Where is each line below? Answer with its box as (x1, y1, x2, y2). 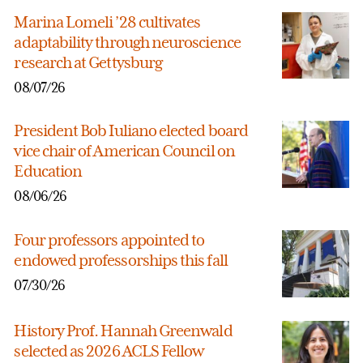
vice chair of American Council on (14, 141, 235, 161)
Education (14, 161, 83, 181)
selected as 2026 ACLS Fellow (14, 340, 204, 361)
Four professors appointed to (14, 230, 205, 250)
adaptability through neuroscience (14, 32, 241, 52)
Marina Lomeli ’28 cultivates (14, 11, 201, 32)
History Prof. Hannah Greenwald (14, 320, 233, 340)
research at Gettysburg (14, 52, 163, 72)
